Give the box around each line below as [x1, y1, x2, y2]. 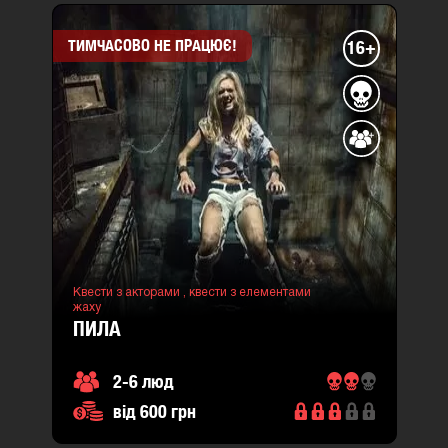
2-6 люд [112, 370, 174, 392]
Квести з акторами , [72, 286, 189, 298]
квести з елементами [188, 286, 311, 298]
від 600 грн [112, 400, 196, 422]
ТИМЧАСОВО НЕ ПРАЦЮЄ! [67, 36, 237, 55]
